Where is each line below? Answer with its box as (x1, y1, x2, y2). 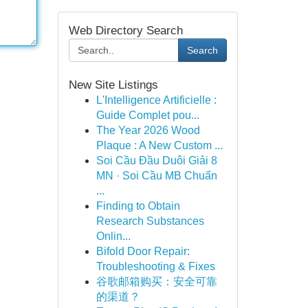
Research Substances (96, 215, 204, 227)
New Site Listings (68, 78, 158, 91)
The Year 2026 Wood (96, 124, 200, 136)
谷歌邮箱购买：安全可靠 (96, 276, 217, 287)
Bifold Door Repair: (96, 245, 190, 257)
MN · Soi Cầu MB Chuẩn (96, 170, 217, 181)
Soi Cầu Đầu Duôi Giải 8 (96, 155, 217, 166)
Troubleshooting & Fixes (96, 261, 215, 272)
